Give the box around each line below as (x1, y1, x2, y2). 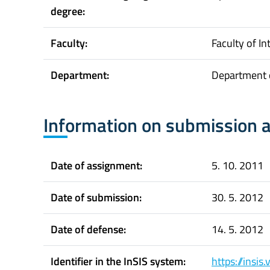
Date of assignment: (51, 157, 142, 174)
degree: (51, 2, 85, 19)
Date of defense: (51, 221, 126, 238)
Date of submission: (51, 189, 142, 206)
